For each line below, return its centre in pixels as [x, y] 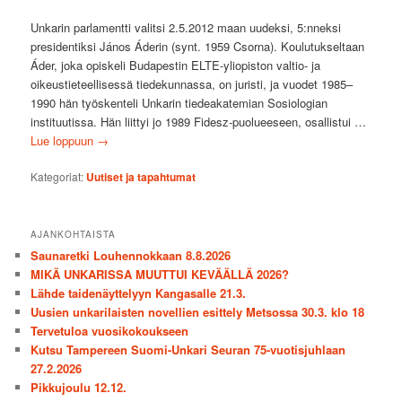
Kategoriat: [57, 176]
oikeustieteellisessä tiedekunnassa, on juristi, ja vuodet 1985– [192, 83]
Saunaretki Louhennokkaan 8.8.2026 [131, 256]
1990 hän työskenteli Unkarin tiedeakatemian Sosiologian [179, 102]
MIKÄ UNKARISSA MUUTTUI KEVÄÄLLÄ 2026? [160, 275]
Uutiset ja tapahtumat [141, 176]
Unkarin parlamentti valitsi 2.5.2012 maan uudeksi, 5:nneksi [186, 27]
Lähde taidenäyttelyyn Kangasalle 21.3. [139, 293]
